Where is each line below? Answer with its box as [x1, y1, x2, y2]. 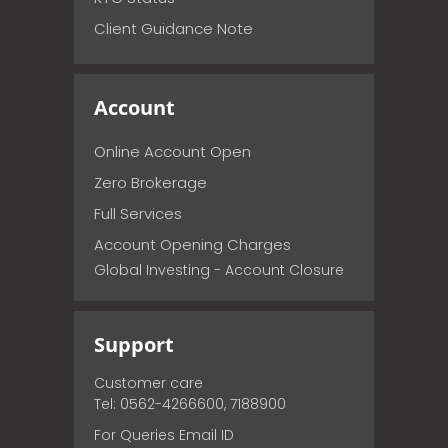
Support [94, 330, 174, 358]
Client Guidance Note [94, 17, 253, 39]
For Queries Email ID [94, 424, 234, 445]
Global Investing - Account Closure [94, 259, 344, 280]
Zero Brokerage [94, 171, 207, 193]
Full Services [94, 202, 182, 224]
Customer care [94, 372, 203, 393]
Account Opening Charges [94, 233, 291, 255]
